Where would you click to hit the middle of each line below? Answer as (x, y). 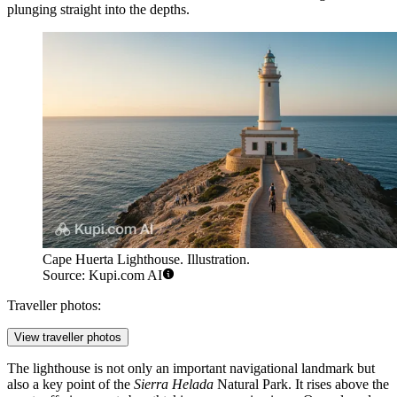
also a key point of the (70, 385)
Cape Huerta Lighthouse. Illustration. (146, 260)
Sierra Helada (174, 385)
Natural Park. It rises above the (301, 385)
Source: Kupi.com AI (102, 276)
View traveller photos (68, 338)
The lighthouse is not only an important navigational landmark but (191, 369)
